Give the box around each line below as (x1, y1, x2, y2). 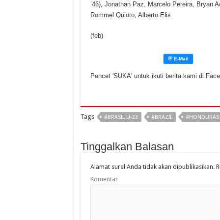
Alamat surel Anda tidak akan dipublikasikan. (90, 163, 215, 171)
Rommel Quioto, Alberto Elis (90, 11, 171, 19)
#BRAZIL (151, 114, 172, 121)
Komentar (90, 175, 118, 183)
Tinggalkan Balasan (80, 140, 174, 153)
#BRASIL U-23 (104, 114, 138, 121)
